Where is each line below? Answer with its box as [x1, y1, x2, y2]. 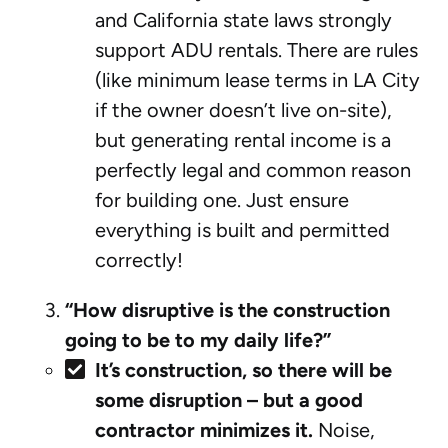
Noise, [313, 417, 375, 442]
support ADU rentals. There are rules [95, 37, 418, 62]
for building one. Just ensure [95, 187, 349, 212]
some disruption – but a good [95, 387, 363, 412]
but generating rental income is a [95, 127, 391, 152]
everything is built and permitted [95, 217, 390, 242]
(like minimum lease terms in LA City [95, 67, 420, 92]
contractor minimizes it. [95, 417, 313, 442]
